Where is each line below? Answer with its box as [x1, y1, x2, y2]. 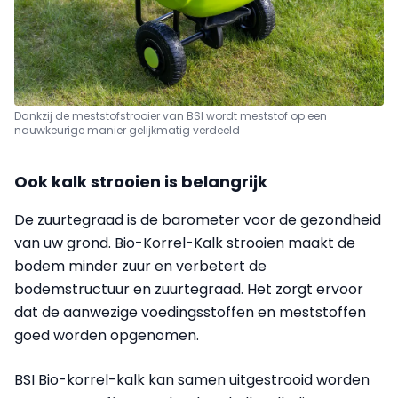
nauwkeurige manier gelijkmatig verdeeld [14, 122, 240, 138]
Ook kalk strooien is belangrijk [14, 170, 267, 193]
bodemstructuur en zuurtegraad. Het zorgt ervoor [14, 278, 363, 299]
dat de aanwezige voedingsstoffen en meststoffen [14, 301, 366, 322]
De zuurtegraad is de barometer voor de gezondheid [14, 209, 381, 230]
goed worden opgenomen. [14, 324, 199, 346]
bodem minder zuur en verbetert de [14, 255, 267, 276]
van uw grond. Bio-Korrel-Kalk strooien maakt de [14, 232, 355, 253]
